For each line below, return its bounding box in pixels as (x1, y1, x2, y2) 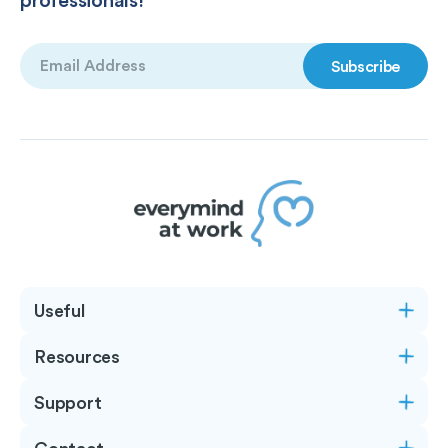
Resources (34, 345, 121, 368)
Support (34, 391, 102, 414)
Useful (34, 299, 85, 322)
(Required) (22, 65, 84, 81)
